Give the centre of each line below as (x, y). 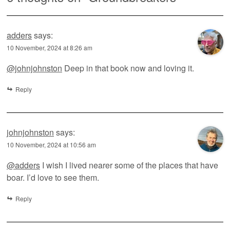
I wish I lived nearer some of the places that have (129, 165)
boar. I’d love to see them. (53, 177)
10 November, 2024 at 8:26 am (50, 47)
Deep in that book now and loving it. (128, 68)
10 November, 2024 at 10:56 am (51, 144)
